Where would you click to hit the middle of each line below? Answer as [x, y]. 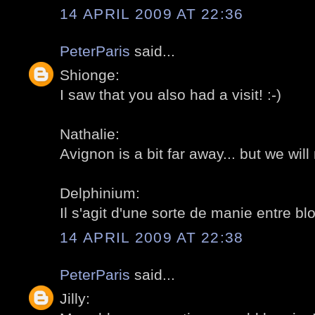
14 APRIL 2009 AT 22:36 [152, 13]
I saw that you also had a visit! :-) [171, 95]
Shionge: [90, 75]
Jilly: [75, 299]
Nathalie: [90, 134]
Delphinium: [100, 193]
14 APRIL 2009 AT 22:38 [152, 237]
